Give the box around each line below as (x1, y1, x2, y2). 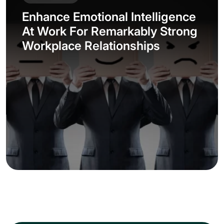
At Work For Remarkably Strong (22, 23, 197, 38)
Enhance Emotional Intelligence (22, 9, 196, 24)
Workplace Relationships (22, 38, 160, 53)
